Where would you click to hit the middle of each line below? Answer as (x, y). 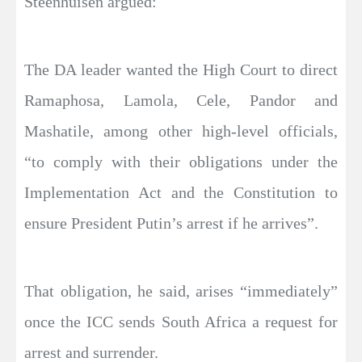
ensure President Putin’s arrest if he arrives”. (171, 223)
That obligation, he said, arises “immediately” (181, 291)
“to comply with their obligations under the (181, 162)
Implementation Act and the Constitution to (181, 192)
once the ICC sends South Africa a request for (181, 322)
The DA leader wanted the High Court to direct (181, 69)
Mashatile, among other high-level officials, (181, 131)
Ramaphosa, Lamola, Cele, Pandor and (181, 100)
